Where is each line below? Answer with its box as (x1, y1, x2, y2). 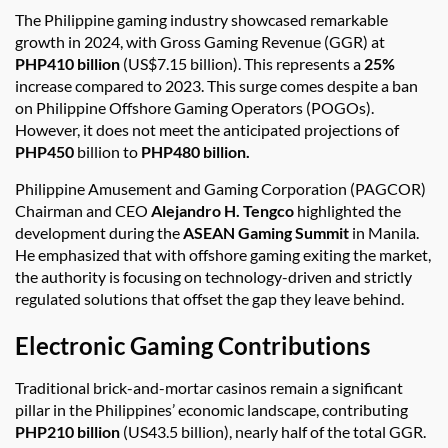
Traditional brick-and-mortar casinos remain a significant (15, 378, 403, 398)
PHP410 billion (15, 54, 120, 74)
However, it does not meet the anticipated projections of (15, 120, 399, 140)
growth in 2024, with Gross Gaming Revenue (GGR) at (15, 32, 385, 52)
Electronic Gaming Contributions (15, 331, 370, 361)
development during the (15, 223, 183, 243)
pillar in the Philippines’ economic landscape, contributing (15, 400, 408, 420)
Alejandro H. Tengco (151, 201, 294, 221)
